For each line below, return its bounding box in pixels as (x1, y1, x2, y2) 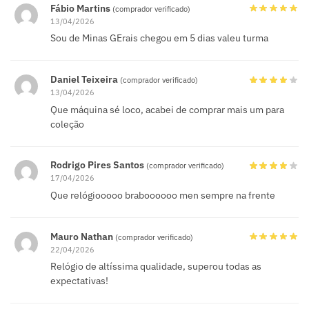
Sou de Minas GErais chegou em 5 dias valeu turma (50, 32, 268, 45)
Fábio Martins (50, 1, 112, 14)
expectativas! (50, 275, 108, 288)
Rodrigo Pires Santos (50, 159, 146, 172)
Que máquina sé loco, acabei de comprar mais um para (50, 103, 284, 116)
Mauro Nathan (50, 230, 115, 243)
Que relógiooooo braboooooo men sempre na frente (50, 189, 275, 202)
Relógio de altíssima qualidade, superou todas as (50, 260, 261, 273)
